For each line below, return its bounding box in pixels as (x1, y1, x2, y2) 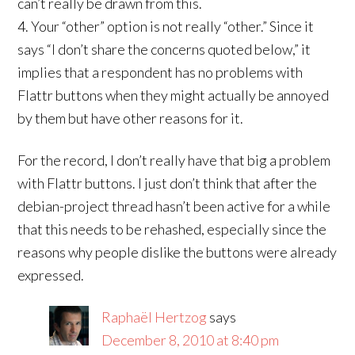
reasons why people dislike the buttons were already (17, 243, 338, 261)
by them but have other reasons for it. (17, 109, 244, 127)
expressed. (17, 266, 85, 284)
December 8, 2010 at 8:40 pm (101, 331, 280, 349)
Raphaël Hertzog (101, 308, 208, 326)
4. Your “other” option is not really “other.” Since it (17, 17, 315, 35)
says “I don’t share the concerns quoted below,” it (17, 40, 311, 58)
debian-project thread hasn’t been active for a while (17, 197, 331, 215)
